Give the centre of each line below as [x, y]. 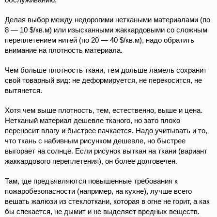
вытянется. [23, 91]
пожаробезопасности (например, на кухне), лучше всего [98, 191]
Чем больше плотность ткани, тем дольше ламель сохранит [106, 70]
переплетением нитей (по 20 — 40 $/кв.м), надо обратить [100, 40]
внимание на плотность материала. [64, 50]
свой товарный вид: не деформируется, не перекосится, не [103, 80]
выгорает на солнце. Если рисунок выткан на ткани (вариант [106, 151]
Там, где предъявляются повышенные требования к [91, 181]
